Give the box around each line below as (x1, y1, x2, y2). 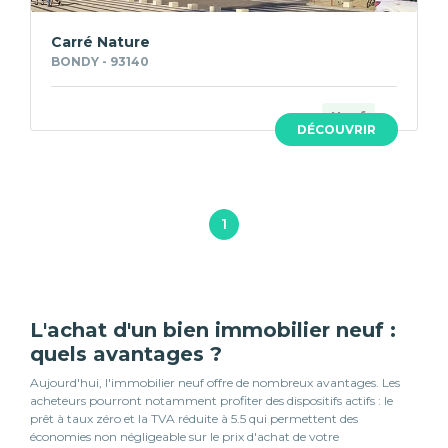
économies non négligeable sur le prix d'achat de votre (30, 429, 339, 445)
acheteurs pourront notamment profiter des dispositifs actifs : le (30, 393, 393, 409)
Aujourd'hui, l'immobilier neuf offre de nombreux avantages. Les (30, 375, 400, 391)
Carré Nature (51, 33, 150, 52)
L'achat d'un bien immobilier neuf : (30, 318, 396, 343)
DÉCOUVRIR (296, 122, 376, 138)
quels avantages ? (30, 342, 222, 367)
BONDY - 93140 (51, 54, 149, 70)
